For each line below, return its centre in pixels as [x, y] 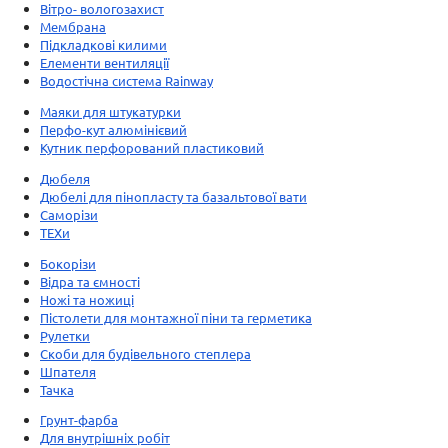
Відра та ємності [90, 281]
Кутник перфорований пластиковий [152, 147]
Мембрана [73, 26]
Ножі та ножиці [87, 299]
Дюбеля [65, 178]
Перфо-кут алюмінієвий [113, 129]
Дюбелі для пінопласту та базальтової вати [173, 196]
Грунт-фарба [79, 420]
